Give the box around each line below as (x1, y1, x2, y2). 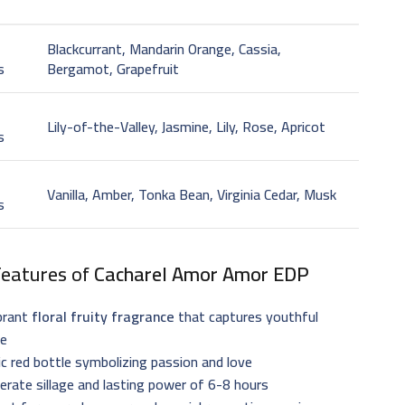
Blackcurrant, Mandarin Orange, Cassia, (47, 34, 282, 62)
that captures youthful (174, 302, 319, 330)
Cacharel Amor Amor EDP (94, 254, 310, 293)
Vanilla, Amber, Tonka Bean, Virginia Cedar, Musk (47, 180, 337, 208)
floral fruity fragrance (32, 302, 175, 330)
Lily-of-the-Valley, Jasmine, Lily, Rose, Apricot (47, 112, 326, 140)
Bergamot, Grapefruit (47, 54, 180, 82)
